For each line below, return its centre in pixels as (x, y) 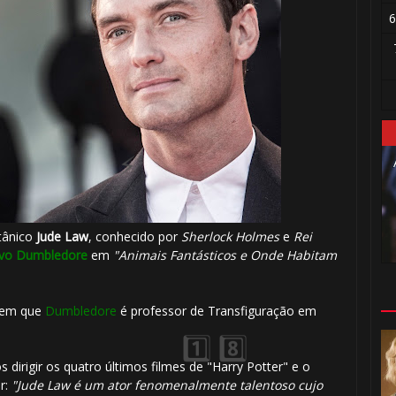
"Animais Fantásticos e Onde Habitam (225, 255)
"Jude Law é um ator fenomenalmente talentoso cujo (167, 385)
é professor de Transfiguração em (216, 311)
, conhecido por (134, 237)
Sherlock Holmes (230, 237)
